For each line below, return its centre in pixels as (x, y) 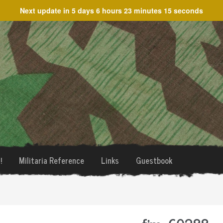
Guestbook (154, 160)
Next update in (46, 10)
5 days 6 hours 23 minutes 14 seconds (137, 10)
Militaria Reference (51, 160)
